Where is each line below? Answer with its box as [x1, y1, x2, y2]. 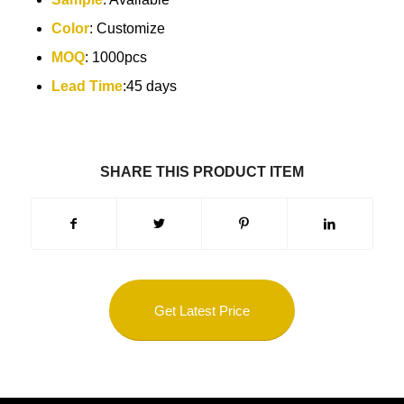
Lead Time [50, 78, 123, 94]
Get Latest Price [153, 302, 250, 318]
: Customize [88, 20, 165, 36]
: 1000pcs [84, 49, 147, 65]
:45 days [122, 78, 177, 94]
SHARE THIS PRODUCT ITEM [99, 163, 304, 179]
